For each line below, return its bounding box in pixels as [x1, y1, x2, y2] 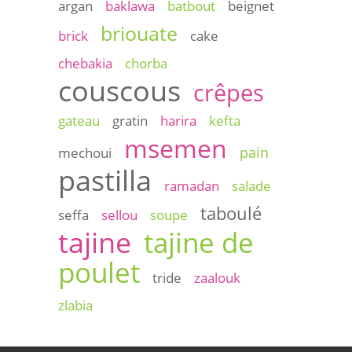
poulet [58, 253, 140, 291]
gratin [112, 111, 148, 130]
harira [160, 111, 196, 130]
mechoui [58, 143, 112, 162]
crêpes [193, 76, 264, 108]
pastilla [58, 159, 152, 200]
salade [232, 176, 271, 195]
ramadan [164, 176, 219, 195]
